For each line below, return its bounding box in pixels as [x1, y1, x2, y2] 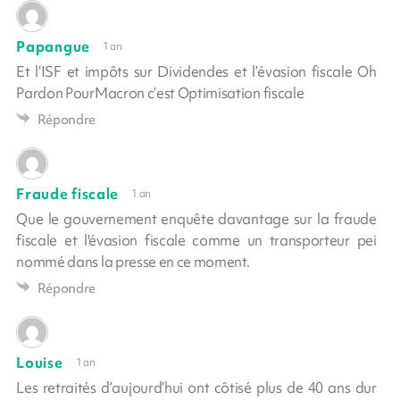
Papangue [16, 36, 90, 56]
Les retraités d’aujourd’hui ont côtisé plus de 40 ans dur [16, 377, 377, 397]
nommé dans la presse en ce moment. [16, 251, 250, 271]
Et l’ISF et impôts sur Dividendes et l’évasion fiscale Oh [16, 61, 377, 81]
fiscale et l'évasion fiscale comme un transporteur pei [16, 229, 377, 250]
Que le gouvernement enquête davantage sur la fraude [16, 208, 377, 229]
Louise [16, 352, 63, 372]
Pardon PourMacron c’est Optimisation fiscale [16, 82, 304, 103]
